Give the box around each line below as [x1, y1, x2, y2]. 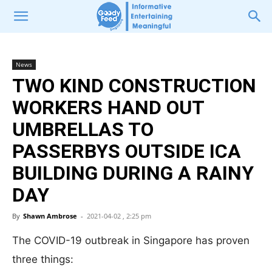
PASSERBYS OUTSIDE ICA [12, 140, 241, 163]
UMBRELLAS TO [12, 118, 154, 141]
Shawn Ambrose [23, 211, 77, 220]
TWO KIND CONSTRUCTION [12, 74, 256, 97]
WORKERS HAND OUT [12, 96, 204, 119]
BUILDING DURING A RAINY [12, 161, 254, 185]
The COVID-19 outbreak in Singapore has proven [12, 234, 250, 246]
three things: [12, 253, 73, 265]
